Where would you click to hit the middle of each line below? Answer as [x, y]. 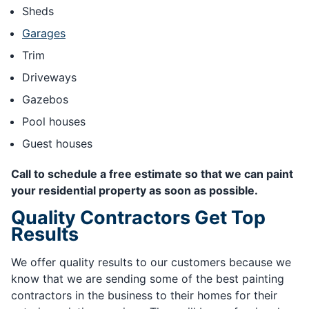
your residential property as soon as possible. [134, 191]
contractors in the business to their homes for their [144, 296]
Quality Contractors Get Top [138, 218]
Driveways [49, 78]
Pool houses [54, 122]
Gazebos [45, 100]
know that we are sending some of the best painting [148, 279]
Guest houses [57, 144]
